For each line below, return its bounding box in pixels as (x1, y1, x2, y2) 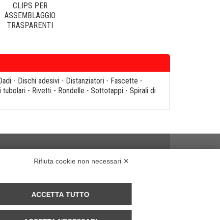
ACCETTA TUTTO (31, 190, 90, 198)
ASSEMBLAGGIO (4, 11, 55, 20)
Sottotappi (91, 86, 123, 95)
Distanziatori (66, 76, 104, 85)
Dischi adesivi (18, 76, 59, 85)
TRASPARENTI (7, 21, 53, 30)
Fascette (110, 76, 138, 85)
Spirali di (130, 86, 156, 95)
